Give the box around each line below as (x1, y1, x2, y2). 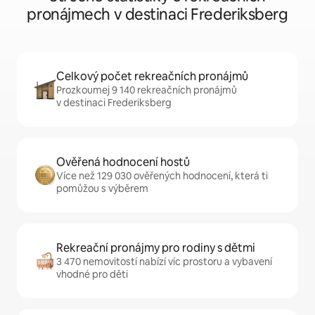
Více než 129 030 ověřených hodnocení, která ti (56, 169, 268, 182)
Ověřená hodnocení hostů (56, 155, 190, 169)
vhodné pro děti (56, 268, 128, 281)
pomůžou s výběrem (56, 182, 148, 195)
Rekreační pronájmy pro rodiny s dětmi (56, 240, 255, 255)
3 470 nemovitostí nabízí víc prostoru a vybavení (56, 255, 272, 268)
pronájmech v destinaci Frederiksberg (27, 4, 288, 25)
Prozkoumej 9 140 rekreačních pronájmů (56, 84, 237, 96)
